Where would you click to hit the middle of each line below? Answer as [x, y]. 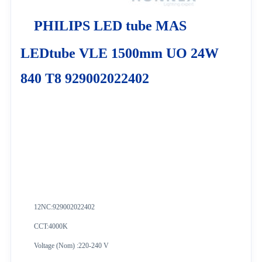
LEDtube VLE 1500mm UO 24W [120, 53]
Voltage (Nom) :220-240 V [71, 245]
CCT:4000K [51, 226]
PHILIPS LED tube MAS [110, 25]
